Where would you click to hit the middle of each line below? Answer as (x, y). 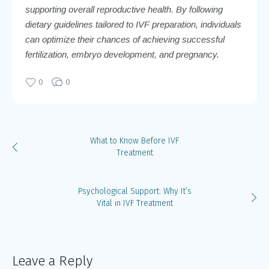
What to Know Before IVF (134, 141)
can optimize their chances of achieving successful (125, 39)
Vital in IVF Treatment (134, 203)
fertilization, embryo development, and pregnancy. (122, 54)
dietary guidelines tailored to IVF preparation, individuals (133, 24)
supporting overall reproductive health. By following (124, 9)
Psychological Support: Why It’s (134, 191)
